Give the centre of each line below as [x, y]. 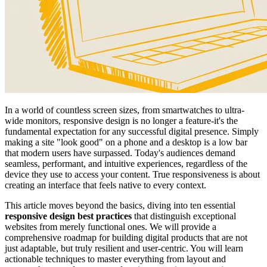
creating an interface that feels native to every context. [105, 185]
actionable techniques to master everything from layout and [115, 259]
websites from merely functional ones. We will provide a [111, 226]
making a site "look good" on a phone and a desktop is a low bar [126, 142]
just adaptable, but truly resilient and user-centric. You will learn [124, 248]
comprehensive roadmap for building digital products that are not [126, 237]
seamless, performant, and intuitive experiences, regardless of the [126, 163]
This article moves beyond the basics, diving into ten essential [120, 205]
